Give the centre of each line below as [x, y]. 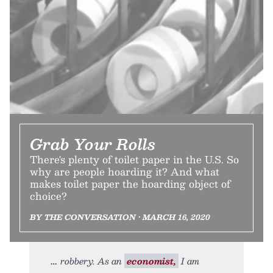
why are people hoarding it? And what [125, 171]
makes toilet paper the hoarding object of [130, 183]
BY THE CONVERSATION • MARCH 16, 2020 [120, 217]
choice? [48, 196]
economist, [151, 261]
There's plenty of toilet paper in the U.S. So [134, 159]
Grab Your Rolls [93, 144]
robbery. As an [92, 261]
